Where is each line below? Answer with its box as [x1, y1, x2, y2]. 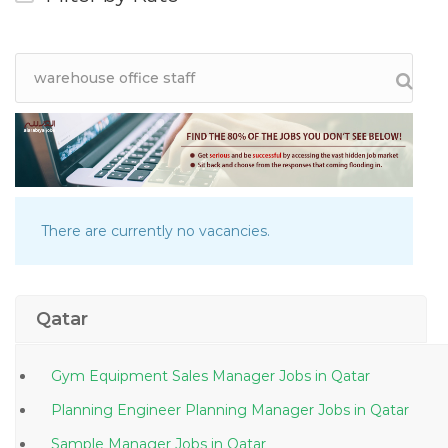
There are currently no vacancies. [41, 222, 270, 241]
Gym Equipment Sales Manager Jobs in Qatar [315, 367, 370, 386]
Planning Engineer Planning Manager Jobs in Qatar [354, 401, 409, 420]
